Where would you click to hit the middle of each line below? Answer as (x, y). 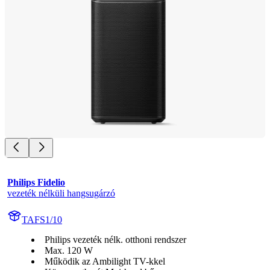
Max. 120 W (69, 250)
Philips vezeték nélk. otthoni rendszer (115, 239)
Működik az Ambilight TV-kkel (105, 261)
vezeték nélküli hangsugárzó (61, 193)
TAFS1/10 (42, 219)
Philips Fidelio (36, 182)
